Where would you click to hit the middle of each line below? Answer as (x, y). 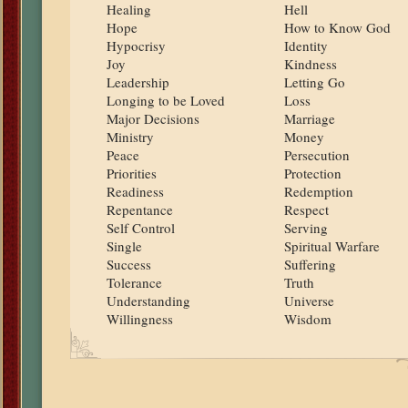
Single (124, 246)
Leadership (138, 82)
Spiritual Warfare (331, 246)
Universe (309, 301)
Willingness (139, 319)
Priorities (131, 173)
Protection (312, 173)
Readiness (135, 191)
